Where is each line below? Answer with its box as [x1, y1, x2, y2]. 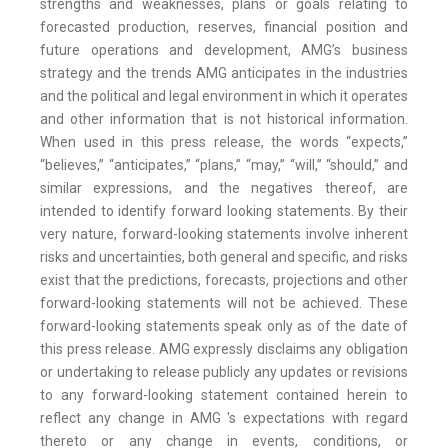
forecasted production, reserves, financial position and [40, 19, 408, 36]
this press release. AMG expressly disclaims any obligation [40, 341, 408, 358]
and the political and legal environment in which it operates [40, 88, 408, 105]
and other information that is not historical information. [40, 111, 408, 128]
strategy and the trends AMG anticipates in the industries [40, 65, 408, 82]
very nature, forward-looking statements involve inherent [40, 226, 408, 243]
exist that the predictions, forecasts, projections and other [40, 272, 408, 289]
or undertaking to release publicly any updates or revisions [40, 364, 408, 381]
